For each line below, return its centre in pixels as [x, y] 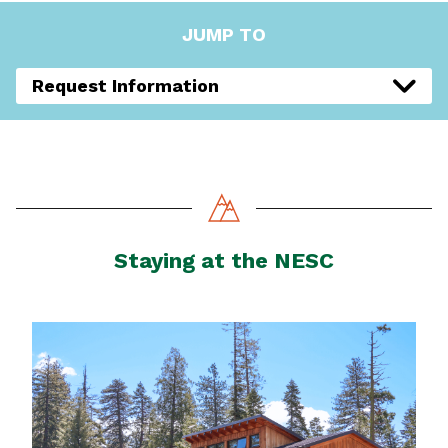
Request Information [125, 86]
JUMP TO [224, 35]
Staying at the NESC [224, 261]
